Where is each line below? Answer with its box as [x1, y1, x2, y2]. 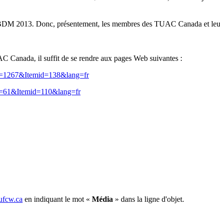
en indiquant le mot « [23, 195, 92, 204]
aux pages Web [99, 54, 150, 62]
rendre [79, 54, 99, 62]
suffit [44, 54, 59, 62]
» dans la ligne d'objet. [115, 195, 184, 204]
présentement [57, 19, 98, 28]
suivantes [150, 54, 178, 62]
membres [112, 19, 140, 28]
